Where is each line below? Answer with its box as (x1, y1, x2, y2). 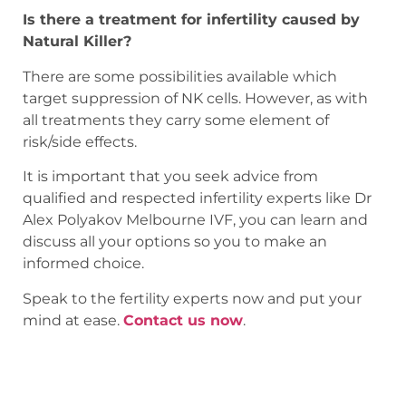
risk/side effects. (23, 132, 137, 150)
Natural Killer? (23, 33, 131, 51)
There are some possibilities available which (23, 67, 337, 85)
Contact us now (123, 311, 243, 329)
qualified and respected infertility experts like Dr (23, 189, 372, 208)
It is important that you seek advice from (23, 168, 318, 186)
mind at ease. (23, 311, 123, 329)
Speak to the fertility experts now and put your (23, 289, 362, 307)
